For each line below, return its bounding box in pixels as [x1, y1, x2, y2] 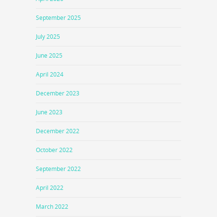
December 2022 [36, 126, 79, 135]
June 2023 [36, 108, 62, 116]
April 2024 [36, 70, 63, 78]
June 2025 [36, 51, 62, 60]
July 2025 [36, 32, 60, 41]
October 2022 [36, 145, 73, 154]
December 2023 [36, 89, 79, 97]
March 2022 [36, 202, 68, 211]
